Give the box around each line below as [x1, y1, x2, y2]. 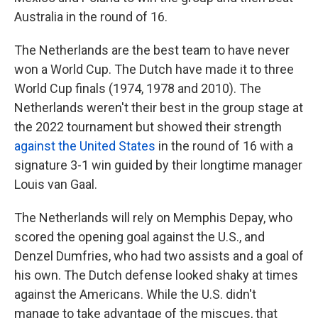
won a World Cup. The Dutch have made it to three [14, 62, 294, 77]
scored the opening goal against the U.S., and [14, 229, 265, 245]
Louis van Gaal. [14, 177, 97, 192]
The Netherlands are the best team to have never [14, 43, 290, 58]
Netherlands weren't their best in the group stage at [14, 100, 303, 116]
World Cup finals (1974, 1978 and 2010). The [14, 81, 261, 97]
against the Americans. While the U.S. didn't [14, 287, 256, 302]
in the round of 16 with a [155, 138, 293, 154]
